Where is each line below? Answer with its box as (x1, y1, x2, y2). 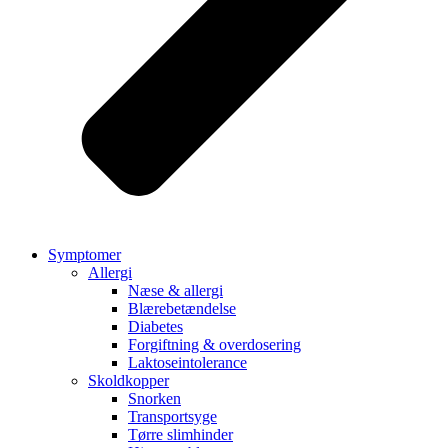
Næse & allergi (128, 281, 223, 299)
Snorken (128, 389, 181, 407)
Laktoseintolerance (128, 353, 247, 371)
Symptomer (48, 245, 121, 263)
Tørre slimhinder (128, 425, 233, 443)
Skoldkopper (88, 371, 169, 389)
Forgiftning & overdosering (128, 335, 301, 353)
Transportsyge (128, 407, 217, 425)
